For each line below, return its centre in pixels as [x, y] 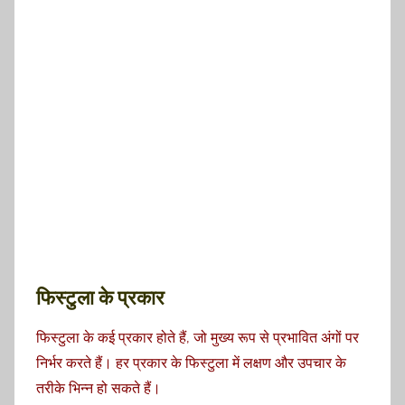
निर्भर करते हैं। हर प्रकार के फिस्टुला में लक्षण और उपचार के [191, 363]
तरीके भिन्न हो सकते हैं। [99, 389]
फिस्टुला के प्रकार [100, 297]
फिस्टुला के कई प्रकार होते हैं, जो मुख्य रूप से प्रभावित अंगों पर [198, 338]
